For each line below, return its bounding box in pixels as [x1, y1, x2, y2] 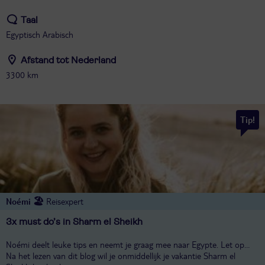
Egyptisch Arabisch [6, 28, 73, 40]
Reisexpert [46, 195, 83, 206]
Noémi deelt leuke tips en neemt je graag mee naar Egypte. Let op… [6, 238, 250, 250]
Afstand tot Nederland [21, 55, 116, 65]
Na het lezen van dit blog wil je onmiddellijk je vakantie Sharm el [6, 250, 235, 261]
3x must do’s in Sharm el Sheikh [6, 216, 143, 227]
